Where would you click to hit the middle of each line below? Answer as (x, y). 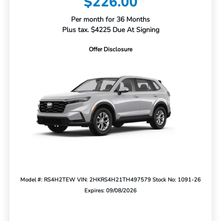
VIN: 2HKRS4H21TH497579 (114, 180)
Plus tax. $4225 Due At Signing (110, 30)
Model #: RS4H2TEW (48, 180)
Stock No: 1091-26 (176, 180)
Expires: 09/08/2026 (110, 191)
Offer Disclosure (110, 50)
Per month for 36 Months (110, 20)
